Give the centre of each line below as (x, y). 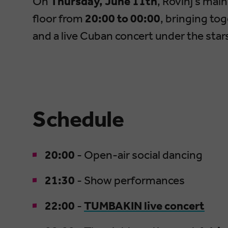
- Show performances (130, 180)
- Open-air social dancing (139, 155)
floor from (59, 18)
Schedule (78, 119)
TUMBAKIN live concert (144, 206)
